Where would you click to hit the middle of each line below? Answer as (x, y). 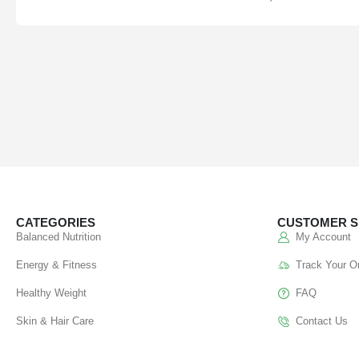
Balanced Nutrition (58, 237)
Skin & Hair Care (55, 321)
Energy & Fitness (56, 265)
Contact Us (321, 321)
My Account (323, 237)
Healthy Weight (51, 293)
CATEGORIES (56, 223)
